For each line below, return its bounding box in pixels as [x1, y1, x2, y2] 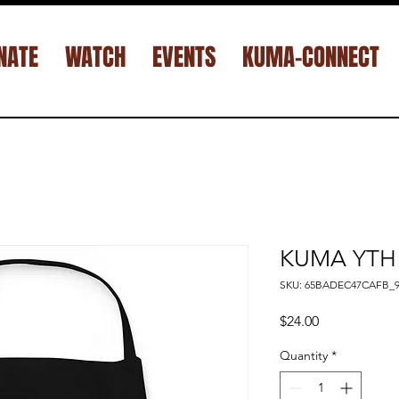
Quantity [280, 346, 328, 363]
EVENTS [152, 39, 216, 75]
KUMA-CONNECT [242, 39, 379, 75]
